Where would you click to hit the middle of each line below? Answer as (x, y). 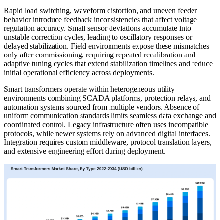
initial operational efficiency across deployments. (79, 73)
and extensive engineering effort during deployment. (85, 151)
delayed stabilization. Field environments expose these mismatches (107, 46)
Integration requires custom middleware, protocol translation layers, (108, 142)
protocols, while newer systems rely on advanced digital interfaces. (107, 134)
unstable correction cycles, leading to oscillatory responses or (98, 37)
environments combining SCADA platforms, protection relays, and (107, 98)
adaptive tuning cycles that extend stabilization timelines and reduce (108, 64)
